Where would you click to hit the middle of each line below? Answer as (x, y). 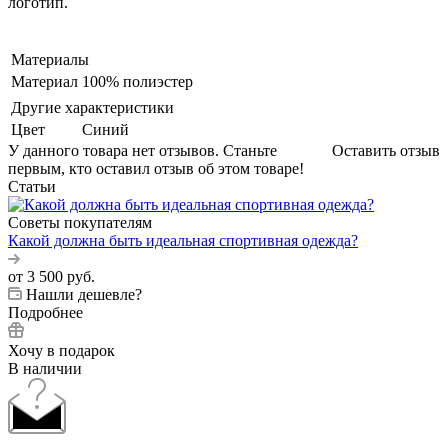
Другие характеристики (92, 107)
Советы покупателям (80, 222)
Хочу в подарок (61, 350)
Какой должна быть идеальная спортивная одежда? (183, 240)
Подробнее (45, 312)
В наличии (45, 368)
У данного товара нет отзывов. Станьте (142, 150)
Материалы (50, 59)
